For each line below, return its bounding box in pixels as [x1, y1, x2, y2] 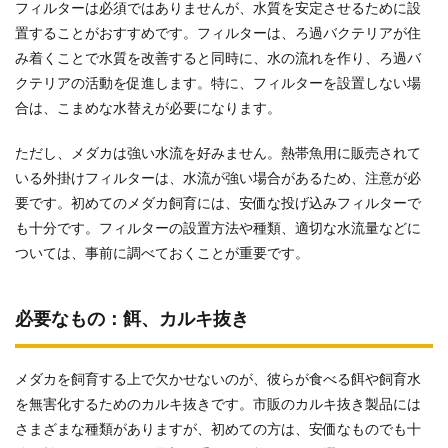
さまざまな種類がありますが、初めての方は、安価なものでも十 [15, 423, 421, 438]
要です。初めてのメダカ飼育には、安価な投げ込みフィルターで [15, 197, 421, 212]
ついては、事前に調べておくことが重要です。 [15, 247, 309, 262]
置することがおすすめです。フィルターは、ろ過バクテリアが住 [15, 27, 421, 42]
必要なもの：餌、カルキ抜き [15, 311, 249, 330]
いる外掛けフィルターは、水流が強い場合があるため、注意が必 [15, 172, 421, 187]
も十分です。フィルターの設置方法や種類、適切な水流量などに [15, 222, 421, 237]
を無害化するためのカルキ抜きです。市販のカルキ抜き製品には [15, 398, 421, 413]
